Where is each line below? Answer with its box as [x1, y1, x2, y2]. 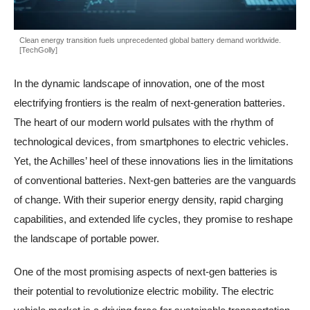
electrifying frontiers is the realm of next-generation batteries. [14, 96, 285, 109]
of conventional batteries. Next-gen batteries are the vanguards [14, 174, 296, 186]
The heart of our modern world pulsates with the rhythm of [14, 116, 273, 128]
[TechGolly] [19, 45, 57, 54]
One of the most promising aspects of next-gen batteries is [14, 265, 277, 277]
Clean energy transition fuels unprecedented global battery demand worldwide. [19, 35, 281, 44]
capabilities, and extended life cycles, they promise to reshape [14, 212, 293, 225]
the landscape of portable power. [14, 232, 159, 244]
